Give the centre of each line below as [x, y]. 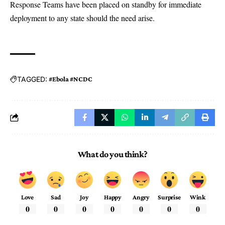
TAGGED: [32, 79]
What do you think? [113, 154]
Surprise [169, 197]
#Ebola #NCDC [71, 79]
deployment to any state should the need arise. [82, 18]
